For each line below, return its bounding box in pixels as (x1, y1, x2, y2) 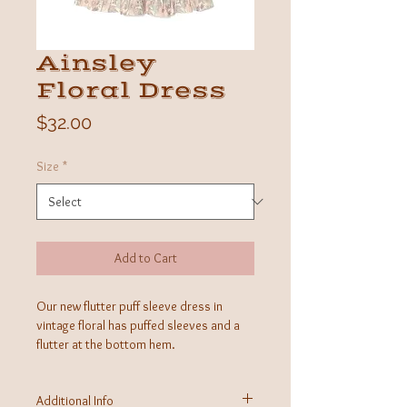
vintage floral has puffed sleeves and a (36, 317, 240, 333)
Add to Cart (114, 250, 177, 266)
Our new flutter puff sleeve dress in (36, 298, 223, 314)
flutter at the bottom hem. (36, 336, 175, 352)
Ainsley (36, 49, 156, 77)
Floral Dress (36, 76, 226, 104)
